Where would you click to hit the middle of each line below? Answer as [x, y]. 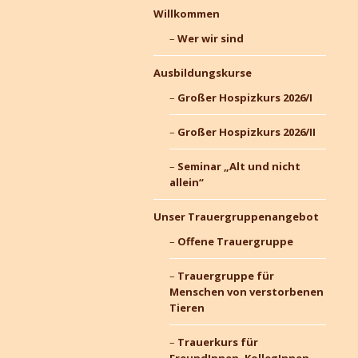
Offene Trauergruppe [235, 241]
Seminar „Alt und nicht [239, 166]
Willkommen [187, 14]
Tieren [187, 308]
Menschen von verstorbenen [246, 292]
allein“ [186, 182]
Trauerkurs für [217, 342]
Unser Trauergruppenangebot [236, 217]
